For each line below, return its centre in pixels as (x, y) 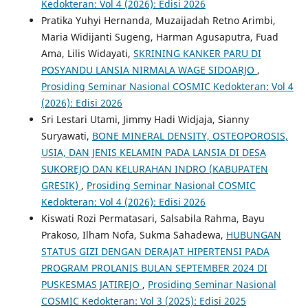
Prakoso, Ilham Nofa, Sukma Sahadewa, (133, 234)
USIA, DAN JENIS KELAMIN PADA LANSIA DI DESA (153, 152)
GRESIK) (61, 185)
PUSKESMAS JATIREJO (91, 284)
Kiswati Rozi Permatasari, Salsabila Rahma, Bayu (153, 218)
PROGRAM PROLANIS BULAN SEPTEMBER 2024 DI (154, 267)
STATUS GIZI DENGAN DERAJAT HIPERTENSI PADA (155, 251)
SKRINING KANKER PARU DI (197, 53)
